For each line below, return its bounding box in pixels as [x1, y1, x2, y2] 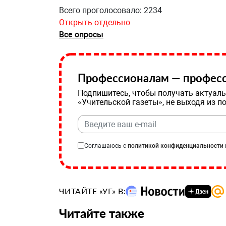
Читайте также [59, 206, 144, 221]
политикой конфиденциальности [128, 142, 223, 149]
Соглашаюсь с [84, 142, 128, 149]
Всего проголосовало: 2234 [59, 6, 162, 15]
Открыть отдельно [59, 18, 130, 27]
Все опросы [59, 30, 103, 39]
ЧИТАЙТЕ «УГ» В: [59, 186, 126, 196]
